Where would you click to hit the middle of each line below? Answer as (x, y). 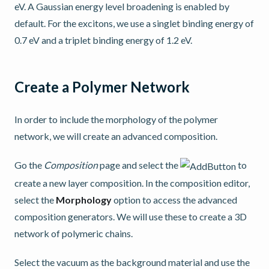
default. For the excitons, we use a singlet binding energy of (134, 23)
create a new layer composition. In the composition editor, (132, 183)
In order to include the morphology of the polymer (116, 119)
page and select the (139, 165)
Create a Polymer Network (102, 86)
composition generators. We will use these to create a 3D (131, 216)
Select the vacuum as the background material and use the (132, 262)
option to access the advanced (174, 199)
